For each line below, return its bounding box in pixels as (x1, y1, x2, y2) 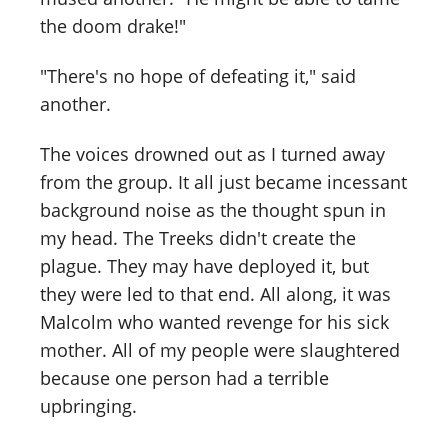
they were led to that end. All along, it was (40, 282, 391, 307)
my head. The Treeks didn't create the (40, 226, 356, 251)
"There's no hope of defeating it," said (40, 64, 356, 89)
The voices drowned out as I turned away (40, 142, 385, 167)
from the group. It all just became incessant (40, 170, 407, 195)
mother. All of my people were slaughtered (40, 338, 400, 363)
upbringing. (40, 394, 137, 419)
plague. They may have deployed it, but (40, 254, 369, 279)
